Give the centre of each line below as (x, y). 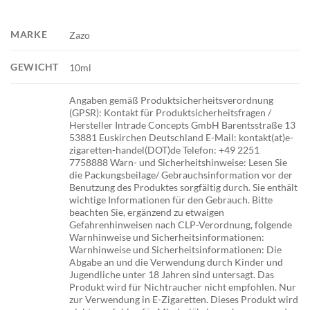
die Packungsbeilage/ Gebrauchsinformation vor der (181, 174)
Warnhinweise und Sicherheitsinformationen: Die (176, 249)
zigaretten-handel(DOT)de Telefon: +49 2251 (165, 149)
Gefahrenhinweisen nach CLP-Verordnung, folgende (181, 224)
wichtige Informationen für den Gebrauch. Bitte (171, 199)
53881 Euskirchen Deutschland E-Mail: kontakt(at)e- (182, 137)
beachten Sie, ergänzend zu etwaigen (147, 212)
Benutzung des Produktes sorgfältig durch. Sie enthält (184, 187)
